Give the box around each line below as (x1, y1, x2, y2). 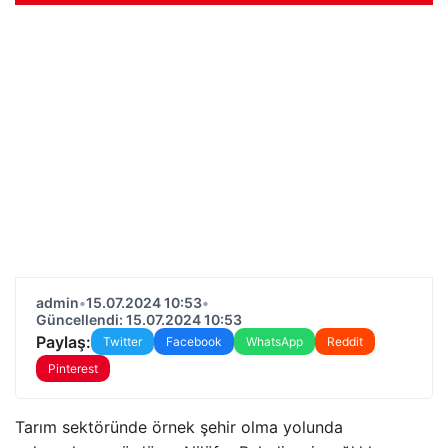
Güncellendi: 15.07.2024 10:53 (36, 311, 242, 328)
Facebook (166, 334, 222, 349)
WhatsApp (246, 334, 303, 349)
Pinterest (48, 361, 98, 376)
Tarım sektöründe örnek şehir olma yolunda (15, 417, 343, 437)
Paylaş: (36, 331, 91, 352)
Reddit (327, 334, 363, 349)
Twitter (103, 334, 142, 349)
